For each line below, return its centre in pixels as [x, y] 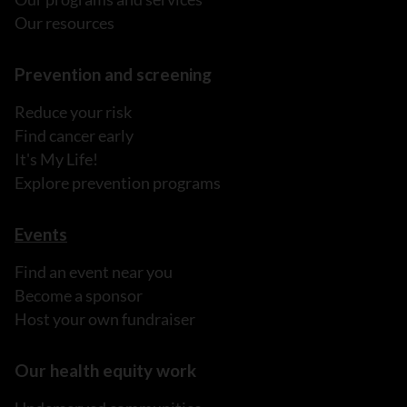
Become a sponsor [79, 296]
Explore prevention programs [118, 183]
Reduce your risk [73, 112]
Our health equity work [105, 371]
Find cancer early [74, 136]
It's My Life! [56, 159]
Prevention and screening [113, 74]
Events [41, 234]
